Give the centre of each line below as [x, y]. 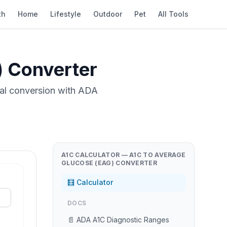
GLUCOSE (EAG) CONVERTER [109, 163]
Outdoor [108, 14]
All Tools [173, 14]
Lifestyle [66, 14]
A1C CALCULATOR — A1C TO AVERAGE [124, 155]
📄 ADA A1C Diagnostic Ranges [118, 220]
